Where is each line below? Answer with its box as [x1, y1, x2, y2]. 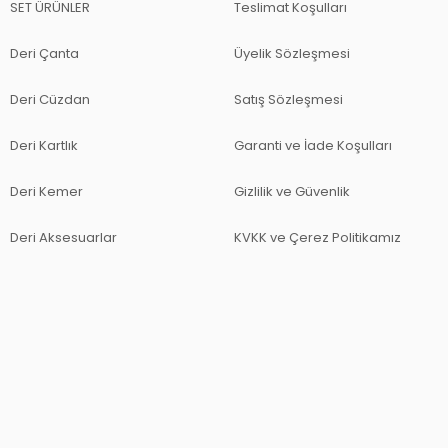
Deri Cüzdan [10, 89, 90, 109]
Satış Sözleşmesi [234, 89, 343, 109]
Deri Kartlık [10, 135, 78, 155]
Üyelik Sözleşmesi [234, 43, 350, 63]
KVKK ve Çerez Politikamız [234, 227, 401, 247]
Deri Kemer [10, 181, 83, 201]
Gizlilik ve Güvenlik [234, 181, 350, 201]
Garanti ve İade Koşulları [234, 135, 392, 155]
